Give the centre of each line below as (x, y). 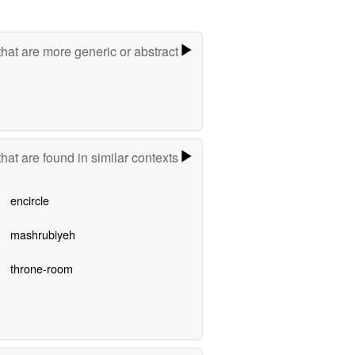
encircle (29, 200)
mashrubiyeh (42, 235)
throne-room (41, 269)
